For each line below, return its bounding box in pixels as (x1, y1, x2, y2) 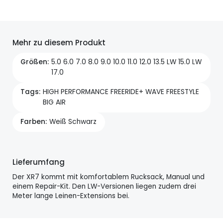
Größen (20, 57, 48, 67)
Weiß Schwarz (49, 116, 97, 126)
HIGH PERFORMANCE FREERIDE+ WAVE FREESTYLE (43, 87, 200, 97)
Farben (20, 116, 46, 126)
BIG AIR (43, 98, 66, 108)
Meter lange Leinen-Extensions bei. (12, 191, 129, 201)
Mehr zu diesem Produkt (12, 37, 106, 48)
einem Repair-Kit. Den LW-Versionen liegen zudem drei (12, 181, 196, 191)
